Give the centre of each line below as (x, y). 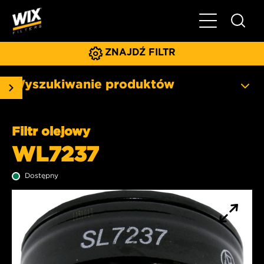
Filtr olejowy (51, 131)
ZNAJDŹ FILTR (140, 52)
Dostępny (42, 175)
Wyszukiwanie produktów (93, 83)
